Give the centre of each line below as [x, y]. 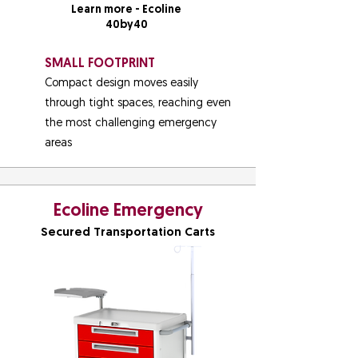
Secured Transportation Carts [128, 233]
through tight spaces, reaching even [138, 103]
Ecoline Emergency [128, 211]
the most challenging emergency [131, 123]
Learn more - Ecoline [126, 10]
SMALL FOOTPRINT [100, 64]
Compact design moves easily [121, 84]
